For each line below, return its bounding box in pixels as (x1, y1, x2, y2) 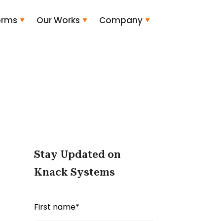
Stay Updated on (34, 148, 121, 160)
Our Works (36, 14, 80, 26)
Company (99, 14, 143, 26)
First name (34, 201, 75, 213)
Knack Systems (34, 166, 115, 178)
